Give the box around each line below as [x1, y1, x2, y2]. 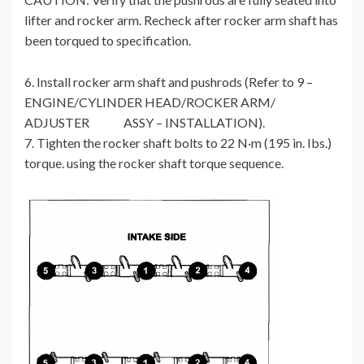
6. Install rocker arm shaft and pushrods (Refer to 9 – [24, 74, 313, 90]
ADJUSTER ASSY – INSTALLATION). [24, 115, 265, 131]
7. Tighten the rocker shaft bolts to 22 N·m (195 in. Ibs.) [24, 135, 331, 151]
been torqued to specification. [24, 32, 191, 49]
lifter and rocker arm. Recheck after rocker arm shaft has [24, 12, 338, 28]
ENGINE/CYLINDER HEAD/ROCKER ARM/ [24, 94, 275, 110]
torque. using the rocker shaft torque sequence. [24, 155, 284, 171]
